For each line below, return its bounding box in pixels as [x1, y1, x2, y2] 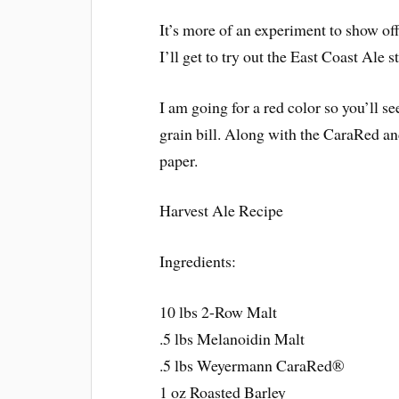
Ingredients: [159, 250, 237, 273]
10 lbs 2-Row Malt [159, 300, 278, 322]
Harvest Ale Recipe [159, 199, 284, 222]
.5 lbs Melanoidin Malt [159, 327, 305, 349]
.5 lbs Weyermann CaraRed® [159, 354, 346, 376]
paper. [159, 149, 199, 171]
